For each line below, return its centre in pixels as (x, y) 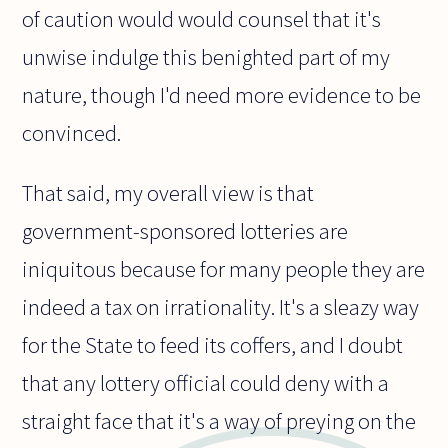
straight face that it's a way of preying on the (219, 420)
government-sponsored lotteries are (185, 230)
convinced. (72, 132)
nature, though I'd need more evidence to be (222, 94)
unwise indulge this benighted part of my (206, 56)
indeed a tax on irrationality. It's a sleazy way (221, 306)
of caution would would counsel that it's (202, 18)
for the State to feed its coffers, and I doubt (213, 344)
